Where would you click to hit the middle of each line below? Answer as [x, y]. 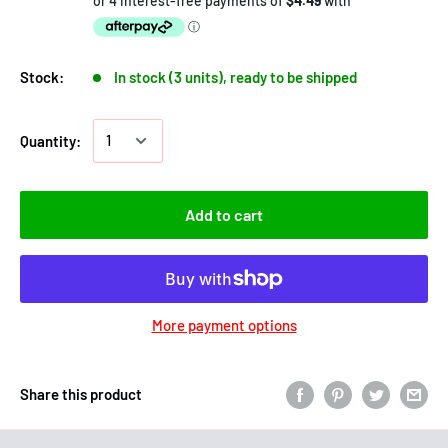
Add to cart [224, 214]
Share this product [81, 393]
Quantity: [50, 140]
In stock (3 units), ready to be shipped [235, 76]
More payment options [224, 324]
